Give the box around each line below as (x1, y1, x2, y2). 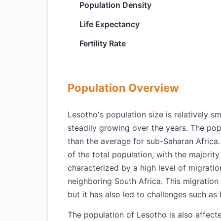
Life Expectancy (79, 19, 140, 29)
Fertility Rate (79, 38, 126, 48)
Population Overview (68, 81, 179, 94)
